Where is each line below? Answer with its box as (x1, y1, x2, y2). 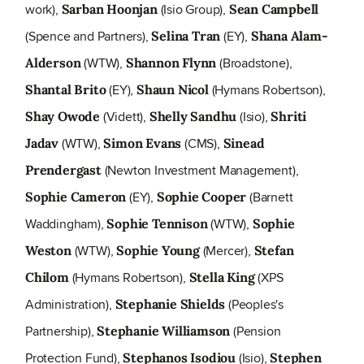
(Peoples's (225, 295, 284, 314)
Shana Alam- (250, 28, 328, 45)
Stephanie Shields (115, 296, 226, 313)
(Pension (230, 322, 281, 341)
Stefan (253, 242, 294, 259)
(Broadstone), (216, 54, 292, 73)
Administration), (25, 295, 115, 314)
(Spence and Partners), (25, 27, 152, 46)
